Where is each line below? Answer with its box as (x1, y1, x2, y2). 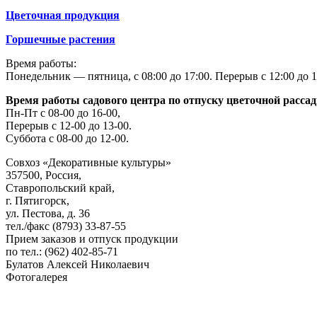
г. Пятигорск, (6, 195, 69, 207)
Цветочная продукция (6, 9, 120, 22)
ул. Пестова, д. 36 (6, 207, 90, 220)
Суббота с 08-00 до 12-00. (6, 132, 129, 145)
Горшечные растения (6, 33, 115, 46)
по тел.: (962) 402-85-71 (6, 246, 118, 258)
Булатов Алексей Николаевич (6, 258, 149, 271)
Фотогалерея (6, 271, 67, 284)
